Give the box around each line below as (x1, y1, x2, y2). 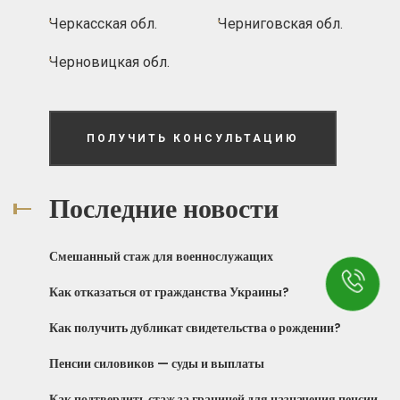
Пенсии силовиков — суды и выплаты (49, 354, 264, 372)
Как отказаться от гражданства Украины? (49, 282, 289, 301)
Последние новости (49, 189, 279, 228)
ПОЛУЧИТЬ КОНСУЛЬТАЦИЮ (87, 131, 299, 145)
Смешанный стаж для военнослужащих (49, 246, 273, 265)
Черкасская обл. (49, 14, 157, 32)
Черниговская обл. (218, 14, 343, 32)
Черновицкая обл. (49, 53, 170, 71)
